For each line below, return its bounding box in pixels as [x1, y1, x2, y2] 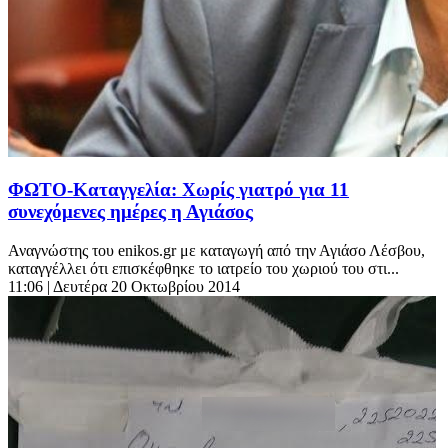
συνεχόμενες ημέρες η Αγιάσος [8, 201, 253, 223]
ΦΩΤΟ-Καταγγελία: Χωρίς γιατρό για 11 [8, 179, 349, 201]
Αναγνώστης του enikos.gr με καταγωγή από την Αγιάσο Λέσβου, [8, 242, 425, 260]
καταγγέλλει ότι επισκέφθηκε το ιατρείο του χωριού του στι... [8, 260, 399, 278]
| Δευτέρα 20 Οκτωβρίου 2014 [47, 278, 240, 296]
